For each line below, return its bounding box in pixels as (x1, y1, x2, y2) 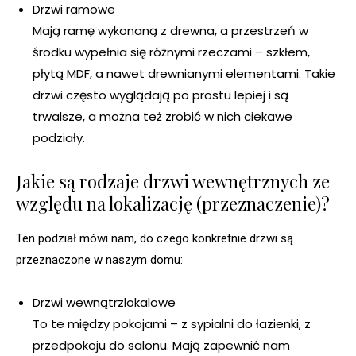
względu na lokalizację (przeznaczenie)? (16, 192, 330, 216)
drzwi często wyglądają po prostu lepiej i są (33, 87, 288, 104)
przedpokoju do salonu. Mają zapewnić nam (33, 337, 290, 354)
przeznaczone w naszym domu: (16, 253, 183, 268)
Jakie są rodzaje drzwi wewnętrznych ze (16, 169, 330, 194)
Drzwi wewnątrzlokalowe (33, 294, 176, 311)
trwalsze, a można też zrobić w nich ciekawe (33, 108, 292, 126)
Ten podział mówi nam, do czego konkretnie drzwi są (16, 231, 293, 246)
